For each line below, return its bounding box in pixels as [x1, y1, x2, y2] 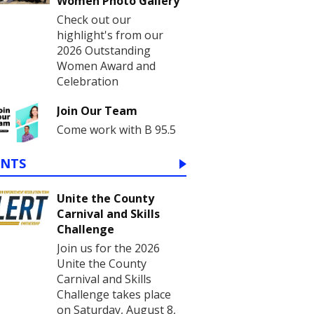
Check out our [57, 11, 131, 27]
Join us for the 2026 [57, 240, 160, 256]
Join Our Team [57, 102, 137, 118]
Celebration [57, 73, 118, 89]
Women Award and [57, 57, 156, 74]
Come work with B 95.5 [57, 121, 176, 137]
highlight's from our [57, 27, 163, 43]
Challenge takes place [57, 286, 171, 302]
